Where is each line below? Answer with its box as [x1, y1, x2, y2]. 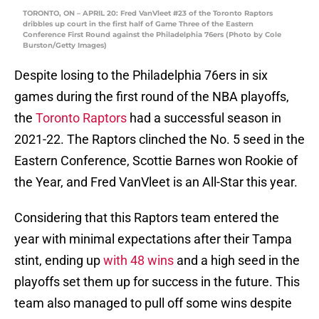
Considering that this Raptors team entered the [14, 210, 279, 226]
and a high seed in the [174, 253, 300, 268]
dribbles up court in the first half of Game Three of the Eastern [23, 19, 253, 29]
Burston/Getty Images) [23, 41, 107, 51]
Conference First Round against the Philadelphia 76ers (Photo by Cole [23, 30, 281, 40]
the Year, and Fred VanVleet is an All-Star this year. [14, 174, 298, 190]
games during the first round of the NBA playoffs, [14, 89, 289, 105]
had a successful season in [127, 110, 281, 126]
